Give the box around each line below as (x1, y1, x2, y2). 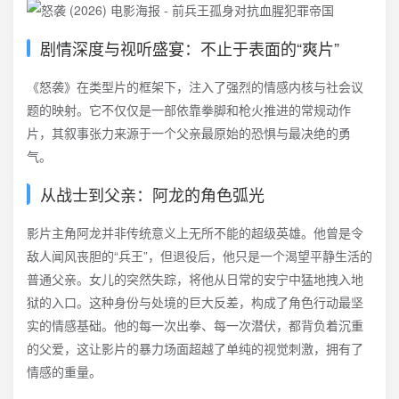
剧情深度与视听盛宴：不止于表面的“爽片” (40, 37, 339, 60)
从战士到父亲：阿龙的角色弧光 (40, 183, 265, 206)
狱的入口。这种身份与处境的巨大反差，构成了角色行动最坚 (27, 293, 363, 311)
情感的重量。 (27, 362, 102, 380)
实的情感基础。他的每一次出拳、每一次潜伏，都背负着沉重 (27, 316, 363, 334)
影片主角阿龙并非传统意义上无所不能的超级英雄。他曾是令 (27, 224, 363, 241)
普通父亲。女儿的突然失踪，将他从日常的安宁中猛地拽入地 (27, 270, 363, 288)
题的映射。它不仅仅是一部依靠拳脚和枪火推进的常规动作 (27, 101, 351, 118)
